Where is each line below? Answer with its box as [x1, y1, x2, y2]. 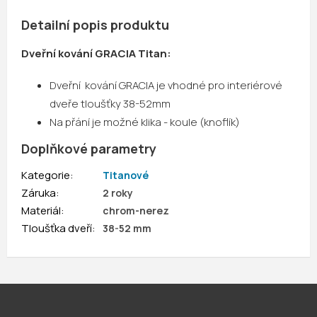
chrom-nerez [103, 204, 169, 218]
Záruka [21, 185, 56, 201]
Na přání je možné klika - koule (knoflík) [50, 115, 240, 130]
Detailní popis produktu [21, 16, 169, 34]
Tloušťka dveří [21, 221, 92, 236]
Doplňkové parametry [21, 140, 156, 158]
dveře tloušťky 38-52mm [50, 96, 171, 112]
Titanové [103, 168, 149, 183]
